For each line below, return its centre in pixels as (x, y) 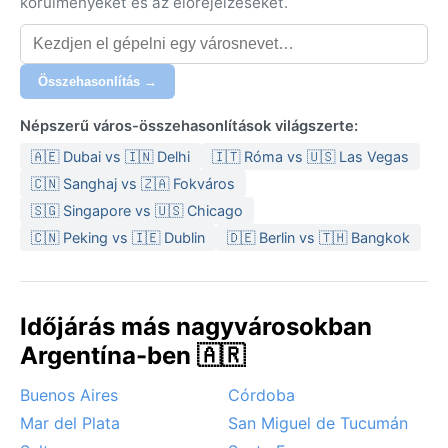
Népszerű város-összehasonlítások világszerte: (189, 125)
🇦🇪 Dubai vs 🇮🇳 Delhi (110, 156)
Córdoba (261, 394)
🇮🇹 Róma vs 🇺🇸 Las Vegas (310, 156)
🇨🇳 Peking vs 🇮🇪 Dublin (118, 237)
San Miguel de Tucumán (318, 422)
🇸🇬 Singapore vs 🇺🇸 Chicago (137, 210)
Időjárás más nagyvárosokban (196, 326)
